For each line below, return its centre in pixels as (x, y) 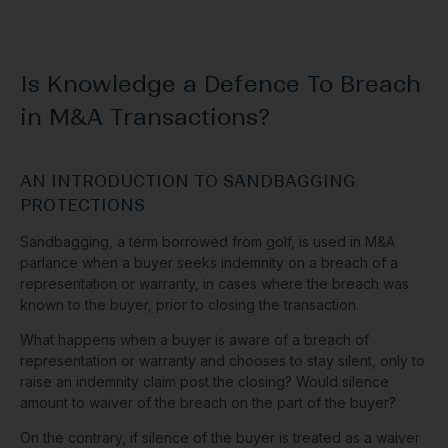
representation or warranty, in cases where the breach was (214, 284)
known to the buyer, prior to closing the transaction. (191, 305)
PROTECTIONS (82, 205)
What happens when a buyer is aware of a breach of (194, 340)
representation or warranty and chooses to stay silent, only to (222, 361)
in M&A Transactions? (145, 117)
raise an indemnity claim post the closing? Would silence (204, 382)
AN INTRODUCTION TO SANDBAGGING (188, 181)
